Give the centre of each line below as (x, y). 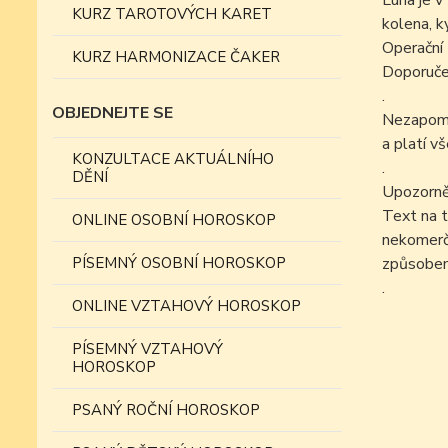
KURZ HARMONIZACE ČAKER (176, 57)
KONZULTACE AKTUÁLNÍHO (173, 159)
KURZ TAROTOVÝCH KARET (172, 14)
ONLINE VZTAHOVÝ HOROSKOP (186, 306)
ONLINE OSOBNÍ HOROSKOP (174, 220)
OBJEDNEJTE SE (112, 113)
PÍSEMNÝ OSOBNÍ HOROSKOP (179, 263)
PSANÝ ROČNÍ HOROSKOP (166, 410)
